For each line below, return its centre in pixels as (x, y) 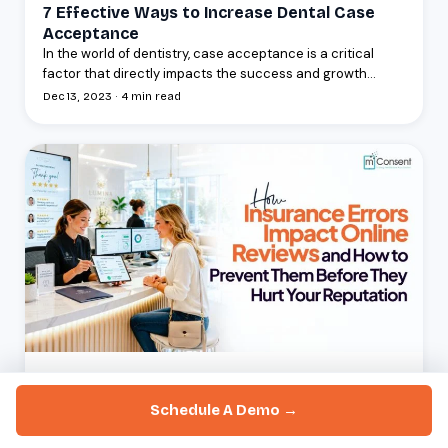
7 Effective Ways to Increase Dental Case (209, 13)
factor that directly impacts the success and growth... (209, 74)
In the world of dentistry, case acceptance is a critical (208, 54)
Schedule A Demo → (224, 410)
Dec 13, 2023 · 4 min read (112, 97)
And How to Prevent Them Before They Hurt (218, 419)
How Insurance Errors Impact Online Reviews (221, 398)
